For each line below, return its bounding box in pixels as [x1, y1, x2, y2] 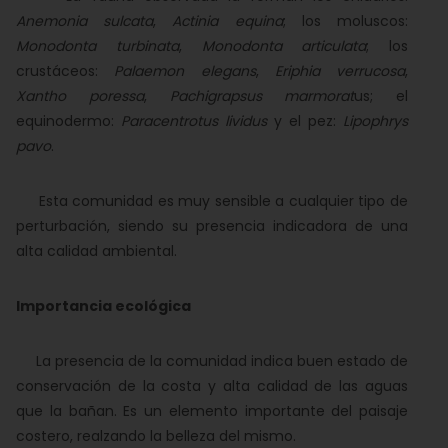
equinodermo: [16, 111, 121, 131]
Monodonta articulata [201, 36, 367, 56]
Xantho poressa [16, 86, 144, 106]
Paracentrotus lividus [121, 111, 267, 131]
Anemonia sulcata [16, 11, 154, 31]
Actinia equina [172, 11, 283, 31]
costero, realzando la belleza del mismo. [16, 426, 296, 446]
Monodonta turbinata [16, 36, 179, 56]
